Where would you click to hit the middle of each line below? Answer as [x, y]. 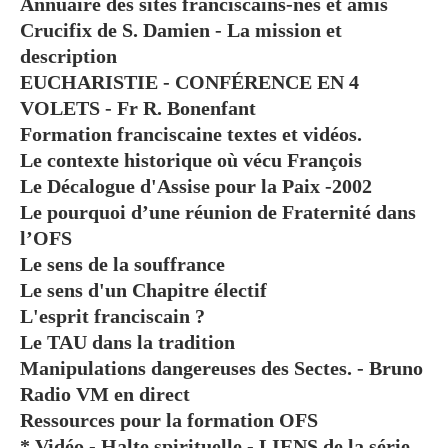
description [68, 55]
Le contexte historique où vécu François [191, 159]
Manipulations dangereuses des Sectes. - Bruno [221, 367]
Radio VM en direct [105, 393]
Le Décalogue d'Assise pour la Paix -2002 [196, 185]
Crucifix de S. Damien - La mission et [181, 29]
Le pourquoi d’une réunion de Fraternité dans [218, 211]
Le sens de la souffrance [122, 263]
